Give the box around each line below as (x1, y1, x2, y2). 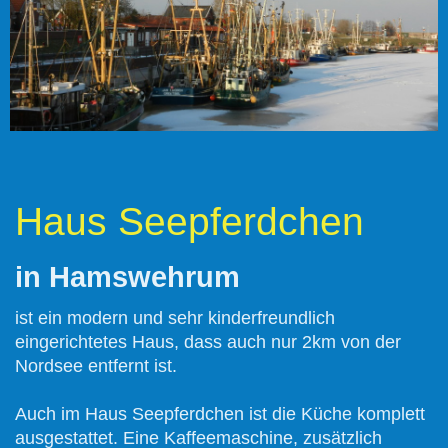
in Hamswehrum (15, 261, 240, 294)
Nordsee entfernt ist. (15, 356, 177, 377)
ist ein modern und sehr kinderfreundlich (15, 308, 335, 329)
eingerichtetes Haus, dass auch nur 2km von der (15, 332, 401, 353)
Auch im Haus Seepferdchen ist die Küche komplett (15, 404, 425, 425)
